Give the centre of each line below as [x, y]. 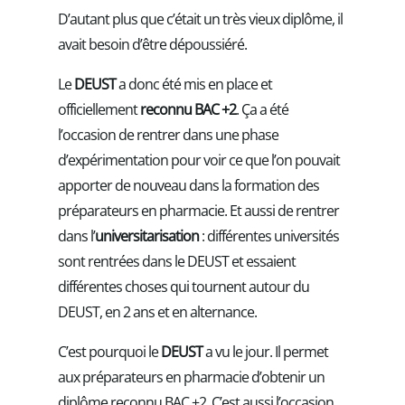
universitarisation [147, 235]
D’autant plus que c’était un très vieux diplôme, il [200, 19]
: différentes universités [269, 235]
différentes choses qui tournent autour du [184, 286]
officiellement [99, 109]
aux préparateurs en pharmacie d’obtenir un [191, 377]
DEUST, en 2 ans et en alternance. [157, 311]
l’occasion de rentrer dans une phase [168, 134]
